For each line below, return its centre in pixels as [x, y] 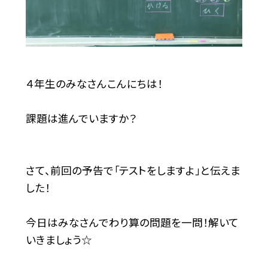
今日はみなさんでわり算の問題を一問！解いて [132, 222]
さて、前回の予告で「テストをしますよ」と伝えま [133, 170]
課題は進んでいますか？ [81, 118]
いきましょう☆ [59, 239]
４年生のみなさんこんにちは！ [94, 83]
